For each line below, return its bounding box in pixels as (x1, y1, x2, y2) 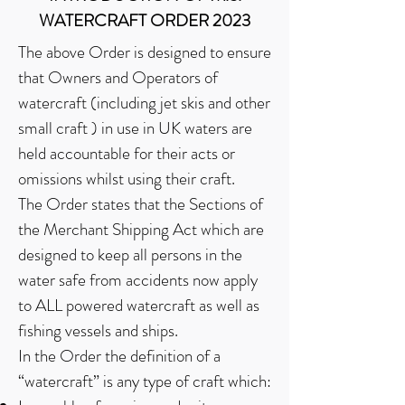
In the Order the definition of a (18, 344, 221, 368)
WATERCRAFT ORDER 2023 (39, 8, 250, 33)
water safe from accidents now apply (18, 268, 258, 292)
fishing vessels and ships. (18, 318, 178, 343)
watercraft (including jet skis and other (18, 90, 270, 115)
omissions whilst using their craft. (18, 166, 235, 191)
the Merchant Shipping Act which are (18, 217, 264, 241)
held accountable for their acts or (18, 141, 235, 165)
